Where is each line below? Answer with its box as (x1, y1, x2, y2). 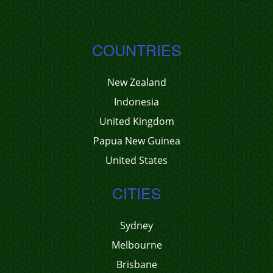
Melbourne (111, 238, 162, 252)
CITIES (112, 182, 161, 204)
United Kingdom (99, 115, 174, 128)
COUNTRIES (91, 38, 182, 60)
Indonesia (114, 95, 159, 108)
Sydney (120, 219, 153, 232)
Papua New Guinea (93, 134, 180, 147)
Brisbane (116, 258, 157, 271)
